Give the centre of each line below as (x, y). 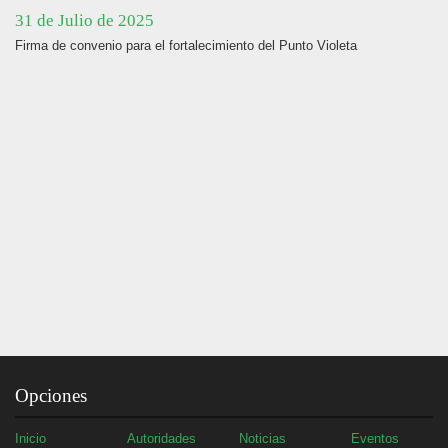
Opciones (51, 395)
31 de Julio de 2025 (84, 20)
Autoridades (161, 438)
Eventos (375, 438)
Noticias (262, 438)
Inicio (30, 438)
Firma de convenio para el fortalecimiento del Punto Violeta (186, 45)
